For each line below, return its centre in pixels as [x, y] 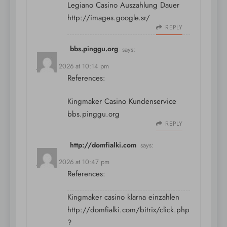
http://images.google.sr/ [109, 18]
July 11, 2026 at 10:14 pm [73, 66]
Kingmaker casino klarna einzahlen [123, 197]
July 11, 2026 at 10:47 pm [73, 162]
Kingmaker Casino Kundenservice [122, 101]
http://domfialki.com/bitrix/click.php [128, 210]
